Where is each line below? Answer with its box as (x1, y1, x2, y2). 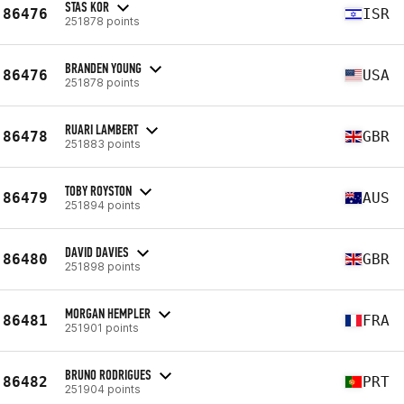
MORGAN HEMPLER (65, 304, 151, 322)
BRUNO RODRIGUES (65, 365, 151, 383)
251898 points (65, 259, 141, 273)
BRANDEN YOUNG (65, 59, 142, 77)
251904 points (65, 381, 141, 396)
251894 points (65, 197, 141, 212)
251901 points (65, 320, 139, 335)
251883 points (65, 136, 141, 151)
